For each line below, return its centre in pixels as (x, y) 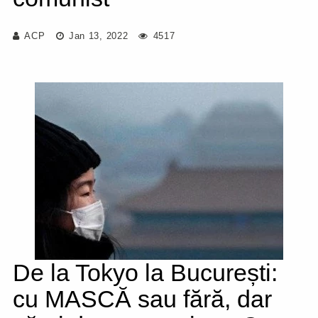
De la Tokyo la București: (145, 273)
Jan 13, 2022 (97, 36)
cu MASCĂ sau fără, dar (142, 299)
